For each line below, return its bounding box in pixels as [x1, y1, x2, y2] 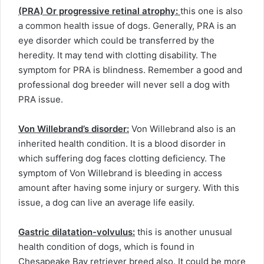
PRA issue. [18, 94, 63, 105]
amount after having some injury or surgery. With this [18, 182, 239, 194]
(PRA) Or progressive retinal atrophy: [18, 5, 180, 17]
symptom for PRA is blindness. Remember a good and [18, 64, 242, 76]
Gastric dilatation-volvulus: [18, 226, 135, 238]
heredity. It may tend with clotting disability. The [18, 49, 217, 61]
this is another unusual [135, 226, 232, 238]
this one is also [180, 5, 243, 17]
